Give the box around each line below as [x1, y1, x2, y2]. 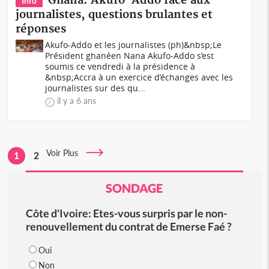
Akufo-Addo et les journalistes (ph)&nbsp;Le [45, 39, 222, 50]
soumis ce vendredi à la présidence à [45, 61, 196, 72]
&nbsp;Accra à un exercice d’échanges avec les [45, 71, 234, 83]
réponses [16, 22, 67, 36]
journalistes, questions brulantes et [16, 8, 213, 22]
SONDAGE [106, 181, 163, 195]
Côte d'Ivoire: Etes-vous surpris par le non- [25, 207, 227, 220]
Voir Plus [46, 148, 86, 158]
